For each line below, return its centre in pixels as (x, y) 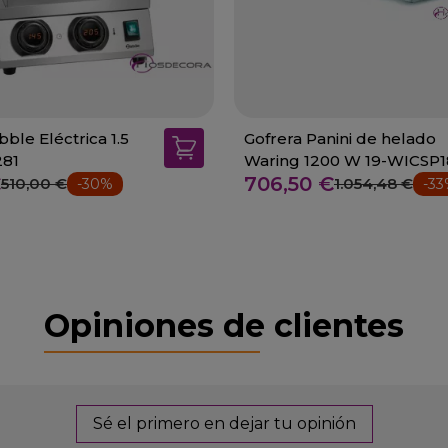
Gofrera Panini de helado (340, 138)
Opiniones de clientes (224, 325)
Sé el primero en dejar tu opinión (224, 423)
